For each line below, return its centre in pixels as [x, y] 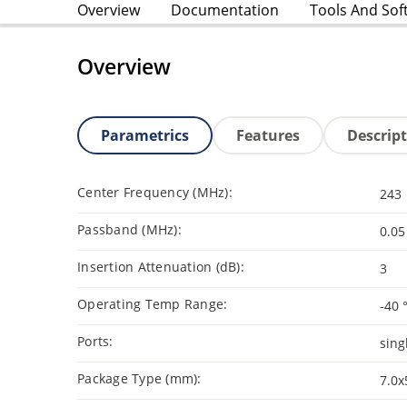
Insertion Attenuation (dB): [161, 267]
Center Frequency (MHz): [155, 193]
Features [268, 136]
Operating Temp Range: [153, 304]
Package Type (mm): [139, 379]
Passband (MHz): [129, 230]
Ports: [95, 342]
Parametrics [145, 136]
